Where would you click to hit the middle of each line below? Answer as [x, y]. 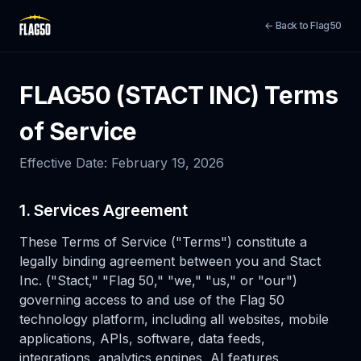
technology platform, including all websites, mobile [174, 319]
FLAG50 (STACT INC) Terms [179, 95]
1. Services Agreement [104, 210]
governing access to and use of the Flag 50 [152, 300]
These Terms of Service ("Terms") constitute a [163, 242]
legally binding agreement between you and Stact [170, 261]
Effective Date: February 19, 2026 [122, 163]
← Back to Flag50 [303, 25]
